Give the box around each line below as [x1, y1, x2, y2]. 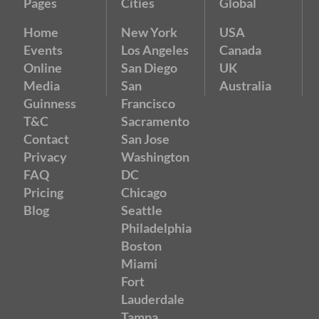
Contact [23, 130, 69, 147]
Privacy [23, 148, 67, 164]
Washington [121, 148, 190, 164]
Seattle [121, 202, 163, 218]
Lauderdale [121, 291, 185, 307]
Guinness [23, 95, 76, 111]
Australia [219, 77, 271, 93]
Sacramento [121, 113, 190, 129]
